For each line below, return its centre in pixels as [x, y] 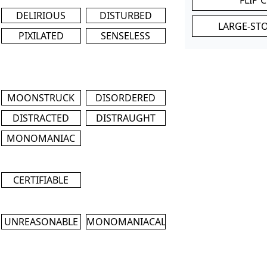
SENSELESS [126, 35]
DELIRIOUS [41, 15]
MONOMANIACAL [126, 221]
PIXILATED [41, 35]
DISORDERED [126, 97]
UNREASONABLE [41, 221]
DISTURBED [125, 15]
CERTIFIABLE [41, 180]
